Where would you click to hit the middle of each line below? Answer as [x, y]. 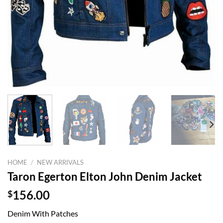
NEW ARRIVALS [60, 163]
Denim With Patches [43, 213]
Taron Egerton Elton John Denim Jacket [105, 176]
